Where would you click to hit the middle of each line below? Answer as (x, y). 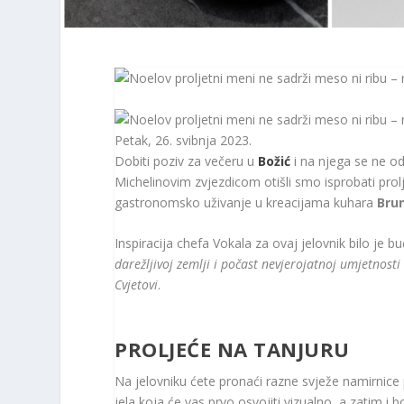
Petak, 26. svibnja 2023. (184, 140)
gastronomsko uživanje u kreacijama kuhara (246, 202)
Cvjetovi (137, 285)
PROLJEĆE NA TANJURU (232, 349)
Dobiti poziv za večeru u (187, 161)
